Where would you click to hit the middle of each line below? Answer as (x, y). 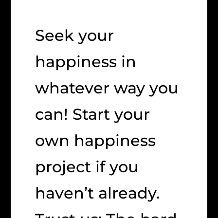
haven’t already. (98, 193)
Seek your (75, 36)
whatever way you (107, 88)
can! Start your (93, 114)
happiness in (86, 62)
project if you (87, 167)
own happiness (96, 141)
